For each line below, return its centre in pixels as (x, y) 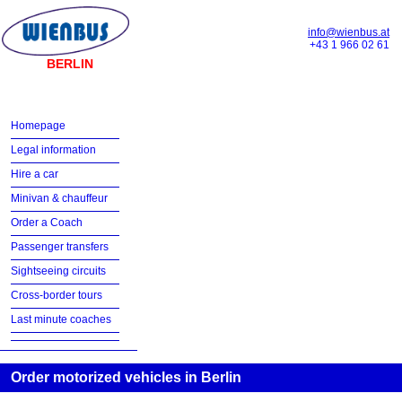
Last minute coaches (61, 319)
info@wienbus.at (349, 32)
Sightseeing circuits (58, 271)
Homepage (38, 126)
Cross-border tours (57, 295)
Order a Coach (47, 223)
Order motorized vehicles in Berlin (126, 377)
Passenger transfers (60, 247)
